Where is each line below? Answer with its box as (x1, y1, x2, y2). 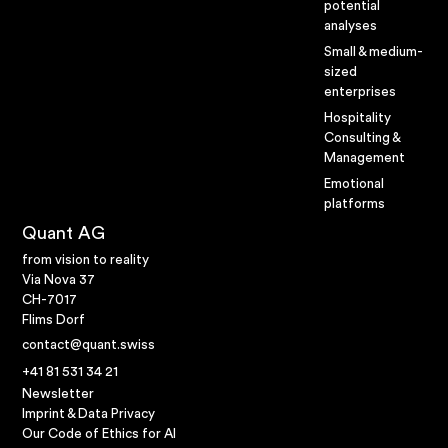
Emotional (324, 176, 384, 191)
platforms (324, 196, 385, 211)
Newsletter (22, 387, 95, 402)
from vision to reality (22, 253, 150, 268)
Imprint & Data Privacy (22, 407, 156, 422)
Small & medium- (324, 44, 423, 59)
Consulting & (324, 130, 400, 145)
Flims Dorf (22, 313, 86, 328)
